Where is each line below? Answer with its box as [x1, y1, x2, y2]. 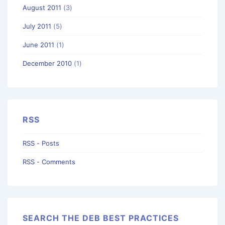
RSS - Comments [23, 158, 75, 166]
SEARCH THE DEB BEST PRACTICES [23, 213, 179, 223]
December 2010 [23, 59, 72, 67]
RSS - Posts [23, 139, 59, 148]
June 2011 [23, 40, 54, 49]
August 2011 [23, 3, 61, 12]
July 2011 [23, 22, 51, 30]
